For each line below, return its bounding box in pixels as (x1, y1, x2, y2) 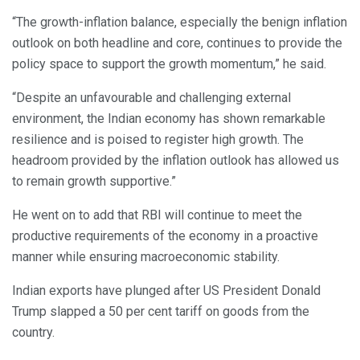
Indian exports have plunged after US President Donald (12, 283, 321, 299)
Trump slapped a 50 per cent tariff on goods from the (12, 304, 309, 320)
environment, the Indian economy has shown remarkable (12, 111, 325, 127)
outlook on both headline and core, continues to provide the (12, 35, 342, 51)
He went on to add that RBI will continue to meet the (12, 207, 302, 223)
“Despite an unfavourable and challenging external (12, 90, 291, 106)
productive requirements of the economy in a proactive (12, 228, 318, 244)
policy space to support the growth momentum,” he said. (12, 56, 326, 72)
